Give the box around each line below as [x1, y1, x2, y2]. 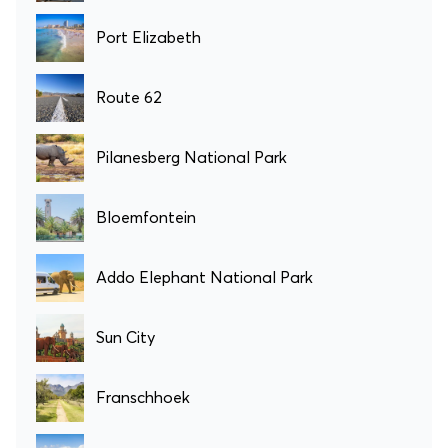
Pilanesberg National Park [96, 149, 287, 166]
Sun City [96, 329, 155, 346]
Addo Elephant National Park [96, 269, 313, 286]
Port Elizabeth [96, 29, 201, 46]
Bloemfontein [96, 209, 196, 226]
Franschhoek [96, 389, 190, 406]
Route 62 [96, 89, 162, 106]
